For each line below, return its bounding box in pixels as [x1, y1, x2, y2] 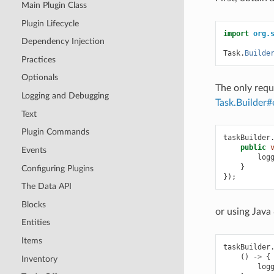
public [240, 143, 266, 152]
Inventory [21, 254, 57, 264]
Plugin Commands [21, 127, 89, 137]
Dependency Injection [21, 37, 105, 46]
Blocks [21, 199, 46, 209]
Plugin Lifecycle [21, 18, 79, 28]
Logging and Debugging [21, 91, 109, 100]
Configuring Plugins [21, 163, 94, 173]
